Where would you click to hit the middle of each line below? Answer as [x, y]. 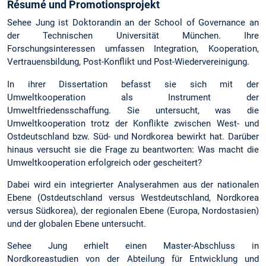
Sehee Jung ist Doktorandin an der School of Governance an [133, 23]
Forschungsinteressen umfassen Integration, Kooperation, [133, 49]
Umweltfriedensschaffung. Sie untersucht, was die [133, 110]
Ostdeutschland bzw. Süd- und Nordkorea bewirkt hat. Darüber [133, 136]
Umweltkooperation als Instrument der [133, 97]
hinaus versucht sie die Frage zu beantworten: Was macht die [133, 149]
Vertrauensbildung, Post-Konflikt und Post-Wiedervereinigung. [128, 62]
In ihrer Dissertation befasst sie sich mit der [133, 84]
